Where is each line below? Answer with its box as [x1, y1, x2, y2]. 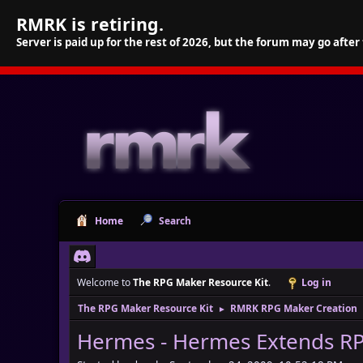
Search [159, 214, 191, 228]
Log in [301, 275, 331, 289]
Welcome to [77, 275, 133, 289]
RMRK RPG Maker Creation [230, 301, 357, 315]
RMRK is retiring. [16, 12, 164, 36]
